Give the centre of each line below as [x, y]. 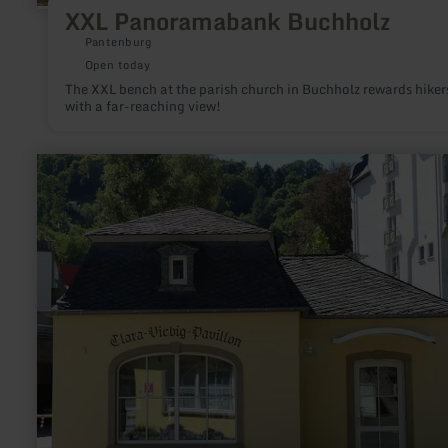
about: [56, 193]
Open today [117, 64]
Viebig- [60, 225]
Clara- [56, 209]
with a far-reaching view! [142, 105]
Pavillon [62, 241]
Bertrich [62, 273]
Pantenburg [118, 41]
